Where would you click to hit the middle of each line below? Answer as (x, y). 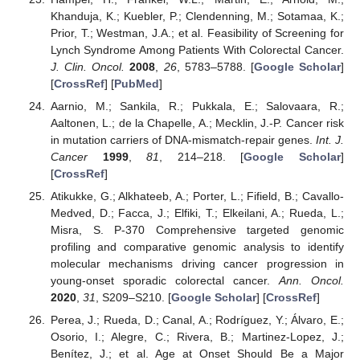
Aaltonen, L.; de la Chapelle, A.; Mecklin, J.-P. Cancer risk (197, 123)
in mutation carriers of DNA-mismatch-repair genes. (183, 139)
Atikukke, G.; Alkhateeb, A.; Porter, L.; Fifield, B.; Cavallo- (197, 196)
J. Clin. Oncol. (88, 66)
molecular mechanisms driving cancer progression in (197, 263)
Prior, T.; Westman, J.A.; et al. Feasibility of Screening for (197, 33)
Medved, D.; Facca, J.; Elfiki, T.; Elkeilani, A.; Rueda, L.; (197, 213)
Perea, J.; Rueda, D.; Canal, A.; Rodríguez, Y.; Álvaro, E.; (197, 320)
